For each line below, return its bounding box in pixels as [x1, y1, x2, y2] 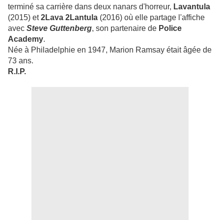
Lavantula [173, 2, 210, 11]
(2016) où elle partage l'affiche [98, 13, 205, 22]
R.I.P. [8, 67, 26, 76]
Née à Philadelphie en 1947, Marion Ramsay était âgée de [8, 46, 212, 55]
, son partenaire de [92, 24, 159, 33]
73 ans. [8, 56, 33, 65]
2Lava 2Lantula [41, 13, 98, 22]
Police [159, 24, 182, 33]
